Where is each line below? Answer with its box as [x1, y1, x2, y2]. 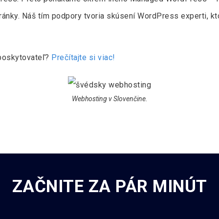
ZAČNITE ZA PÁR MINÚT [12, 176, 207, 197]
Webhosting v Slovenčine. [71, 95, 148, 103]
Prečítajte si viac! [51, 53, 115, 62]
